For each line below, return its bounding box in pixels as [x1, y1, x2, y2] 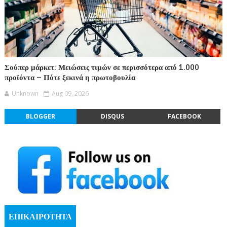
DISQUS [100, 111, 124, 121]
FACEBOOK [167, 111, 201, 121]
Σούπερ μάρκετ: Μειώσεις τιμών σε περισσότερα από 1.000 [4, 62, 199, 72]
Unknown [11, 89, 39, 98]
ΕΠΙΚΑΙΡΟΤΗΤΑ [8, 211, 72, 222]
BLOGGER [25, 111, 55, 121]
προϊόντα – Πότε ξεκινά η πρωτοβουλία [4, 72, 135, 82]
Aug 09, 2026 [51, 89, 89, 98]
